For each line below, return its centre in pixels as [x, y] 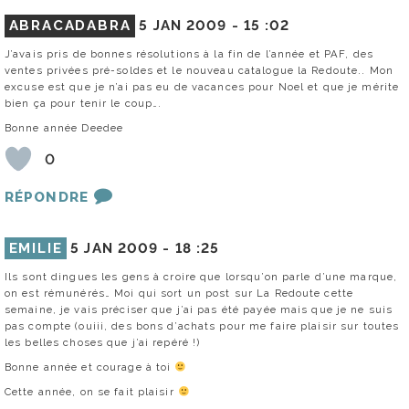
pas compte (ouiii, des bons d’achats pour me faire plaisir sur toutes [202, 326]
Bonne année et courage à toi [90, 367]
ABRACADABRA [70, 26]
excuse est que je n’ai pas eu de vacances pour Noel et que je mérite [202, 87]
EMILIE [36, 249]
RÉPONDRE [47, 198]
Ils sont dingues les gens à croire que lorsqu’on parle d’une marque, [201, 277]
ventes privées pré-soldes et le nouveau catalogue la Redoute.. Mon [199, 71]
